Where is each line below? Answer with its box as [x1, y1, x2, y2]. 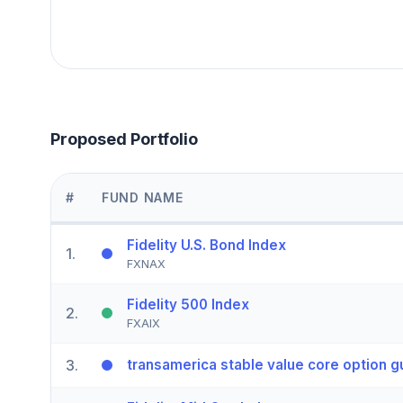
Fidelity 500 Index [127, 295, 249, 313]
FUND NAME [102, 189, 184, 205]
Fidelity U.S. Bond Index [127, 236, 286, 254]
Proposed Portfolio [50, 129, 198, 148]
